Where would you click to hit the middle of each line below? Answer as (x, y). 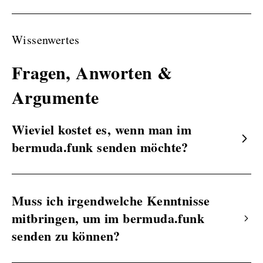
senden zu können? (66, 235)
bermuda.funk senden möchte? (100, 147)
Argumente (55, 97)
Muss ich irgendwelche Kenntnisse (111, 200)
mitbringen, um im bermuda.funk (108, 218)
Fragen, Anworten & (92, 72)
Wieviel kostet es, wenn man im (102, 129)
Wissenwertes (46, 39)
